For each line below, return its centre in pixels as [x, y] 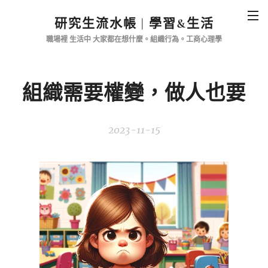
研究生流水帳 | [101, 24]
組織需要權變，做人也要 [134, 94]
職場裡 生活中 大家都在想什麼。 [98, 39]
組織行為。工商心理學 [186, 39]
